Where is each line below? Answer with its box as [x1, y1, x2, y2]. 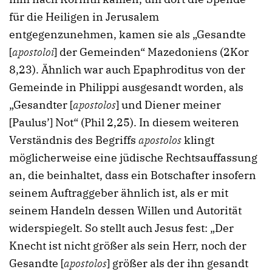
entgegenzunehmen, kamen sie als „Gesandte [9, 27, 246, 41]
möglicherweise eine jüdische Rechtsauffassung [9, 150, 257, 165]
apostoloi [12, 44, 54, 59]
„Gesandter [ [9, 97, 73, 112]
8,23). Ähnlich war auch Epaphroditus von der [9, 62, 245, 76]
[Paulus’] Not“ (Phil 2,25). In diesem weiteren [9, 115, 239, 129]
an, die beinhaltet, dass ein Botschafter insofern [9, 168, 256, 182]
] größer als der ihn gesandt [107, 256, 248, 270]
